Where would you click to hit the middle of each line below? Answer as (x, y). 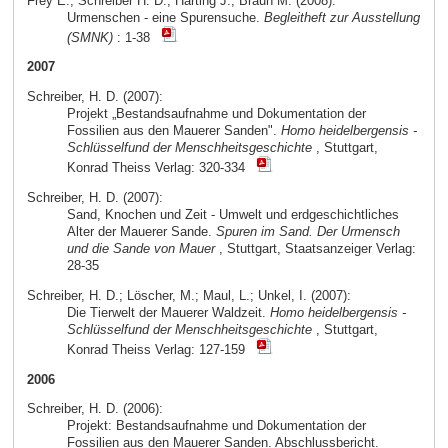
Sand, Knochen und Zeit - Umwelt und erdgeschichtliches (232, 215)
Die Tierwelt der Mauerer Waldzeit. (168, 312)
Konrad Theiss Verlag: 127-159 (161, 349)
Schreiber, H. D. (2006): (94, 409)
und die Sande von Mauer (140, 249)
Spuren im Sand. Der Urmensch (307, 232)
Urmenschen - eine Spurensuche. (165, 17)
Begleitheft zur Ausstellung (341, 17)
